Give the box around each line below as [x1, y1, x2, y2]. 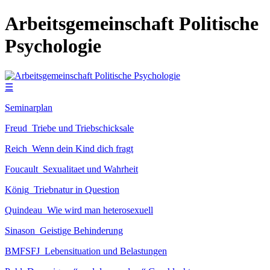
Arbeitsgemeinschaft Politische [5, 13, 259, 35]
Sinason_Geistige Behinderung [5, 225, 123, 236]
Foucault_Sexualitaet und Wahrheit [5, 163, 138, 174]
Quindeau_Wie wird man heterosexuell [5, 204, 153, 215]
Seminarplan [5, 102, 52, 113]
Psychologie [5, 35, 101, 57]
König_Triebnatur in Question [5, 184, 119, 195]
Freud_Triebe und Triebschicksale [5, 122, 134, 133]
